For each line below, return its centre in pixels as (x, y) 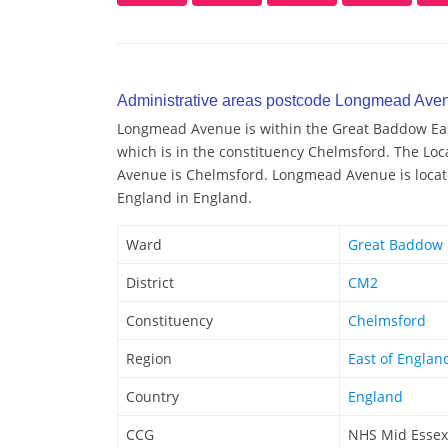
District (150, 283)
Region (149, 359)
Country (152, 397)
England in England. (184, 198)
